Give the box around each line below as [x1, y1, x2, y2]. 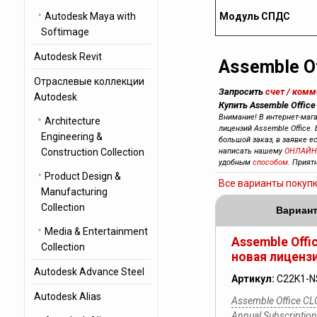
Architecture [44, 115, 100, 127]
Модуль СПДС [219, 11, 290, 22]
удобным [218, 158, 253, 167]
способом [252, 158, 288, 167]
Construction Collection [40, 146, 144, 158]
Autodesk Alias [33, 291, 101, 302]
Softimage [40, 26, 89, 38]
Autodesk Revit [33, 51, 102, 62]
